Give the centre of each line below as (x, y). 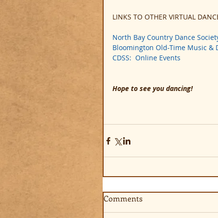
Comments (123, 198)
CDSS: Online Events (146, 58)
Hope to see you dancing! (153, 88)
